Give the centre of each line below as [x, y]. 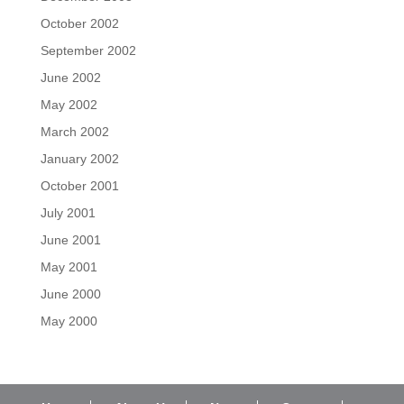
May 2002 [69, 105]
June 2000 [70, 294]
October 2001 [79, 186]
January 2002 [79, 159]
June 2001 [70, 240]
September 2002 [88, 50]
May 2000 [69, 321]
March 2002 [74, 132]
